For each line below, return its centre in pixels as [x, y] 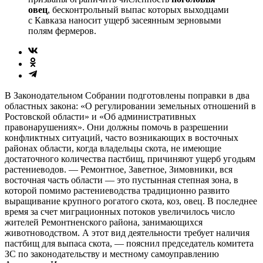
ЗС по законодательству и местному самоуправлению [112, 254]
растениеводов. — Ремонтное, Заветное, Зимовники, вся [119, 169]
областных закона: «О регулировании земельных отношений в [130, 106]
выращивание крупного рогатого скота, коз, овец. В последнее [131, 201]
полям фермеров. [62, 31]
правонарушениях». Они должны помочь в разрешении [117, 127]
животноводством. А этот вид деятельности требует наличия [127, 232]
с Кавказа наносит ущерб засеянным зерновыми [125, 20]
